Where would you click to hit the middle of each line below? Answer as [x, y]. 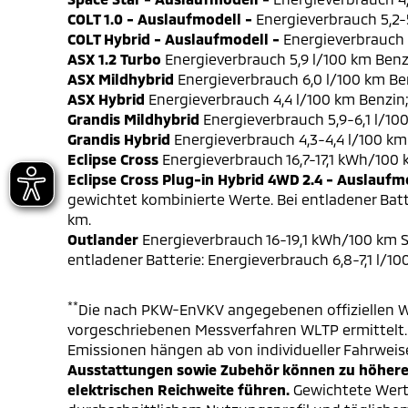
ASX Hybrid [106, 98]
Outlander [103, 239]
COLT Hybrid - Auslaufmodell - [173, 38]
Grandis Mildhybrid [133, 118]
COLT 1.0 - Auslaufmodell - [160, 18]
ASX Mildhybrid [121, 78]
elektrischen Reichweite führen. [178, 389]
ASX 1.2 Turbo [114, 58]
